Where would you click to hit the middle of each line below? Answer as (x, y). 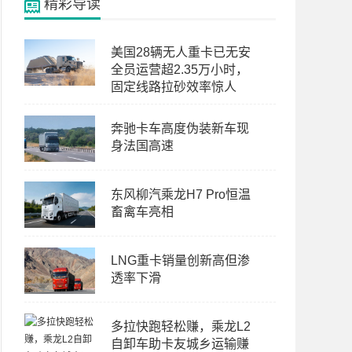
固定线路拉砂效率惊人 (174, 87)
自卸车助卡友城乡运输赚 (180, 344)
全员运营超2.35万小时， (180, 70)
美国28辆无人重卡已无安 (181, 52)
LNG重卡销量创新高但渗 (180, 260)
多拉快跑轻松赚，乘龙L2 (181, 326)
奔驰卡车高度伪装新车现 (180, 128)
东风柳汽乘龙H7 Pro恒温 (181, 194)
